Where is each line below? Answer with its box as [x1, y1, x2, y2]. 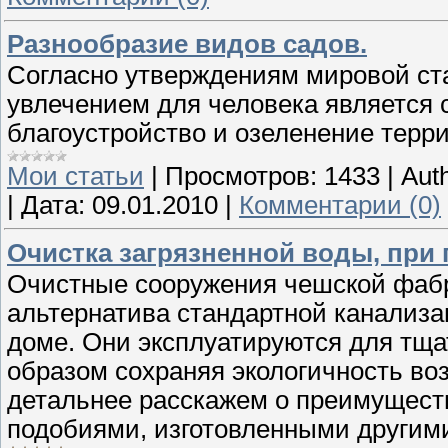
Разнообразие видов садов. [7, 29, 367, 58]
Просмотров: [165, 161, 317, 190]
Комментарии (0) [239, 190, 441, 219]
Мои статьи [7, 161, 144, 190]
